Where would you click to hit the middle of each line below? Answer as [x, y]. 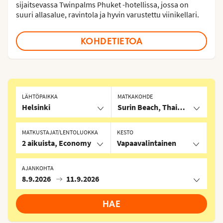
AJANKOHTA [38, 168]
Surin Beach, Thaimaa [155, 107]
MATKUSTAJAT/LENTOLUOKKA [60, 132]
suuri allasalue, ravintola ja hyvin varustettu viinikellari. [108, 14]
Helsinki [36, 107]
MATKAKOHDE [135, 97]
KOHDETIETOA [111, 41]
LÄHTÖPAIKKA [40, 97]
